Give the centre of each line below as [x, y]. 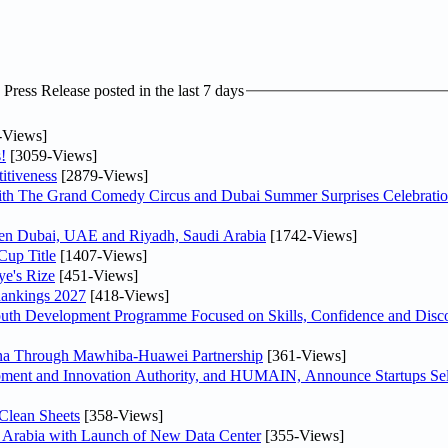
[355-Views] [302, 435]
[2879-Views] [102, 175]
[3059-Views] [51, 155]
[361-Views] [304, 355]
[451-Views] [96, 275]
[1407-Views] [101, 255]
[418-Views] [127, 295]
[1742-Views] [311, 235]
